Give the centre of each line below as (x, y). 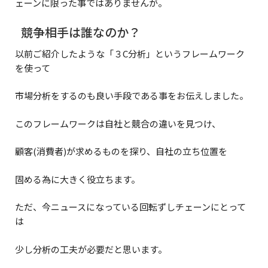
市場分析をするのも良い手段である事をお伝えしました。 (132, 96)
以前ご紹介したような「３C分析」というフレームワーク (130, 53)
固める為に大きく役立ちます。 (77, 179)
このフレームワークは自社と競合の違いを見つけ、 (118, 123)
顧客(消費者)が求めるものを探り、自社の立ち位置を (121, 151)
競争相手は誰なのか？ (81, 32)
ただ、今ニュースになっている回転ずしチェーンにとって (130, 207)
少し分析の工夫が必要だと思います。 (91, 249)
